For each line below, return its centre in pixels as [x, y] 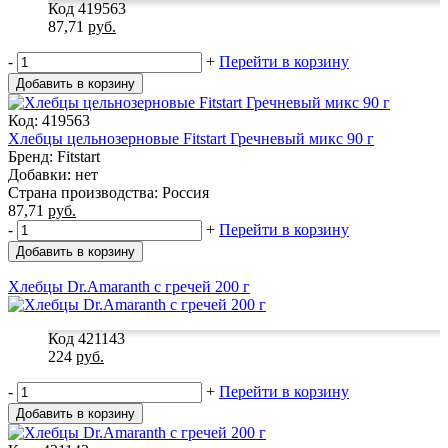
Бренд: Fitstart [54, 156]
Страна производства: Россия [108, 192]
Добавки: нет [53, 174]
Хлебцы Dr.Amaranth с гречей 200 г [129, 286]
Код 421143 [86, 338]
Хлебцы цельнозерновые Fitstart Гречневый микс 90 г [191, 138]
